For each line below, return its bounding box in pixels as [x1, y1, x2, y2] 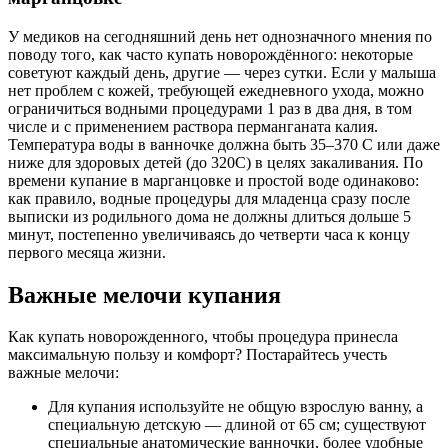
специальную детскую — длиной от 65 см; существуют [48, 416, 426, 434]
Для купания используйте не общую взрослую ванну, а [48, 398, 423, 416]
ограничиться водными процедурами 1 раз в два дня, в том [8, 99, 412, 117]
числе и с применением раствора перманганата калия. [8, 117, 378, 135]
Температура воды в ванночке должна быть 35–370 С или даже [8, 135, 440, 153]
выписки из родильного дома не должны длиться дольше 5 [8, 207, 411, 225]
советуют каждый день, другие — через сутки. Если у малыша [8, 63, 436, 81]
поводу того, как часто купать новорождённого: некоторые [8, 45, 413, 63]
